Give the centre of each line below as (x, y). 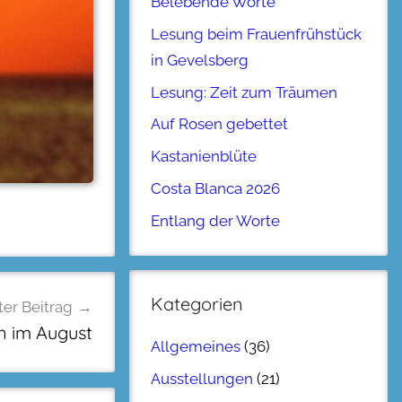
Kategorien (197, 303)
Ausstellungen (202, 378)
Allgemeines (196, 347)
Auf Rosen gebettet (219, 124)
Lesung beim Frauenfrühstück (256, 34)
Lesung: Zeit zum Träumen (244, 92)
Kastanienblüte (204, 157)
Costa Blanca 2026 (215, 188)
